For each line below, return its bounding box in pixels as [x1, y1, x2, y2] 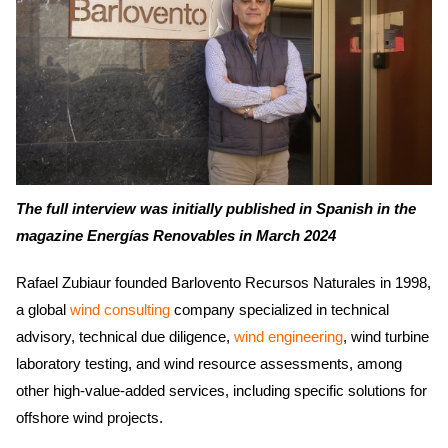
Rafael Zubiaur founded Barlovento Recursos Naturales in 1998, [16, 273, 431, 291]
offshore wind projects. [16, 408, 163, 426]
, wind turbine [343, 327, 429, 345]
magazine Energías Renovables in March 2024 [16, 226, 336, 244]
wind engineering [234, 327, 343, 345]
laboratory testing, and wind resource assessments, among [16, 354, 402, 372]
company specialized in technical [170, 300, 389, 318]
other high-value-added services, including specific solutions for [16, 381, 427, 399]
